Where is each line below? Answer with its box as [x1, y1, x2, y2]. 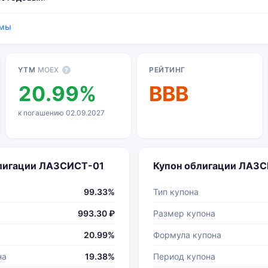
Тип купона [153, 187, 199, 197]
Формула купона [153, 230, 221, 240]
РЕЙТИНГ [149, 65, 185, 74]
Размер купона [153, 208, 215, 218]
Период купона [153, 251, 215, 261]
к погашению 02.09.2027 [17, 108, 105, 117]
